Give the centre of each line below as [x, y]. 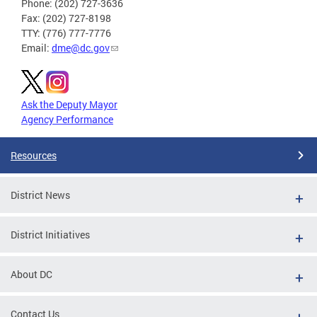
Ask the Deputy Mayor [69, 104]
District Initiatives [50, 234]
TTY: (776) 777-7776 [66, 33]
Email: [36, 47]
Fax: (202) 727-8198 [66, 18]
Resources [34, 155]
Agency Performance [67, 119]
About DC [31, 274]
